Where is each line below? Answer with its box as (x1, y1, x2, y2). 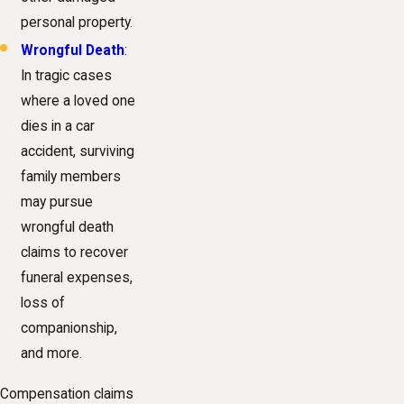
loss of (21, 295, 66, 312)
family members (21, 169, 122, 186)
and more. (21, 345, 83, 363)
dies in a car (21, 118, 96, 135)
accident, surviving (21, 143, 135, 161)
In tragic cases (21, 68, 113, 85)
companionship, (21, 320, 118, 337)
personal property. (21, 14, 133, 31)
